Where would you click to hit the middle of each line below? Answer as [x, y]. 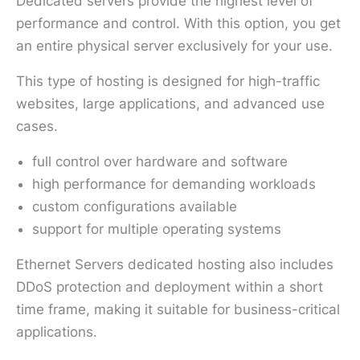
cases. [37, 126]
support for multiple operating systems [157, 229]
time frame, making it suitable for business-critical [178, 309]
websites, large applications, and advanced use [170, 103]
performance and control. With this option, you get [178, 23]
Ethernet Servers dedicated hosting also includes [175, 264]
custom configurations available [135, 206]
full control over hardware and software [160, 161]
